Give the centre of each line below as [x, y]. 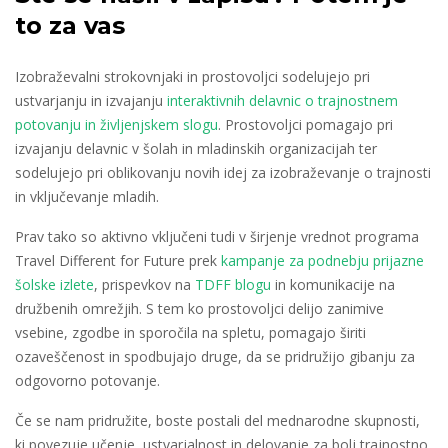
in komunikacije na [333, 284]
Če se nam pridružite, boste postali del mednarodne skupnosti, [217, 420]
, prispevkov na [144, 284]
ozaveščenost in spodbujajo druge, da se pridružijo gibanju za [215, 356]
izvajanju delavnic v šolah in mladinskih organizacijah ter [196, 148]
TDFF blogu [233, 284]
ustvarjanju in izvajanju [91, 100]
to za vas [70, 25]
